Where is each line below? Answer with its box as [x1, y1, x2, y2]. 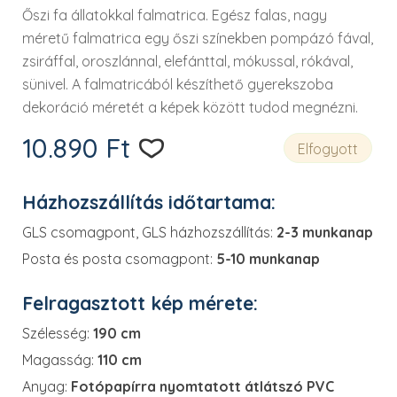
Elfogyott [298, 140, 358, 158]
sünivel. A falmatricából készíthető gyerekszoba [22, 75, 333, 93]
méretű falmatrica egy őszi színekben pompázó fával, [22, 29, 373, 47]
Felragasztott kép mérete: [22, 292, 258, 315]
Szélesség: [22, 324, 90, 342]
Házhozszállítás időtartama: [22, 191, 276, 214]
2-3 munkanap [276, 223, 373, 241]
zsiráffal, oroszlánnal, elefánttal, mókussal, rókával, [22, 52, 353, 70]
